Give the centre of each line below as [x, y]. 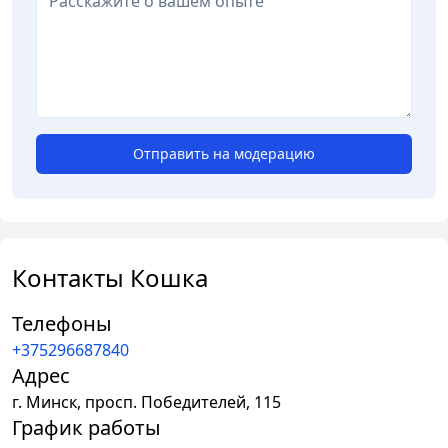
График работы [86, 428]
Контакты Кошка [110, 278]
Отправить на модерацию [224, 154]
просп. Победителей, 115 [183, 402]
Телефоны [62, 324]
